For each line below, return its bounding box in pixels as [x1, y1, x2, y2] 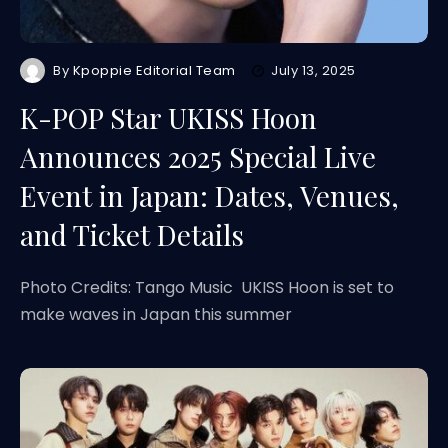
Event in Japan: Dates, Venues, [20, 177, 399, 214]
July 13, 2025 [271, 61, 356, 80]
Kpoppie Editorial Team [72, 61, 237, 80]
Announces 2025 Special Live [20, 138, 376, 175]
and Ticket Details [20, 216, 244, 253]
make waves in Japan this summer [20, 303, 292, 326]
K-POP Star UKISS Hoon [20, 99, 317, 136]
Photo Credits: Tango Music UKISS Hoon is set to [20, 276, 394, 299]
